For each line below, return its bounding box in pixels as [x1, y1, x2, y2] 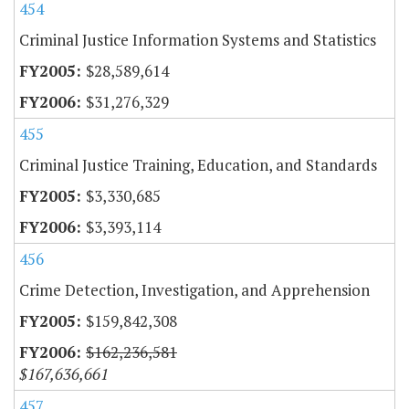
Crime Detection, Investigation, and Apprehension [19, 279, 370, 301]
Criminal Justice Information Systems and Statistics [19, 29, 376, 51]
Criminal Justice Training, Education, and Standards [19, 154, 377, 176]
